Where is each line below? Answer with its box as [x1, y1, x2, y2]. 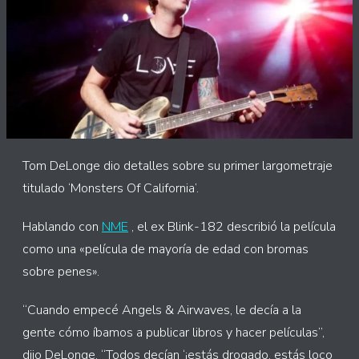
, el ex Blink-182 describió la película [128, 218, 336, 236]
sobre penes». [22, 263, 99, 280]
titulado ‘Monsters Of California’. [22, 179, 199, 197]
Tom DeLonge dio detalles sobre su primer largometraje [22, 157, 333, 175]
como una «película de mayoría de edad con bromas [22, 240, 309, 258]
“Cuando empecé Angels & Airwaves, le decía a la [22, 301, 301, 319]
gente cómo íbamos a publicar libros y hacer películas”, [22, 324, 325, 341]
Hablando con [22, 218, 102, 236]
